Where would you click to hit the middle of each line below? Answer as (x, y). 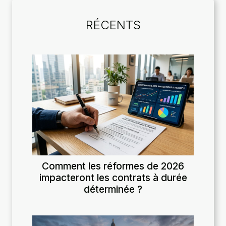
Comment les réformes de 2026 (113, 166)
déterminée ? (113, 189)
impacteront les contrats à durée (113, 177)
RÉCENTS (113, 25)
